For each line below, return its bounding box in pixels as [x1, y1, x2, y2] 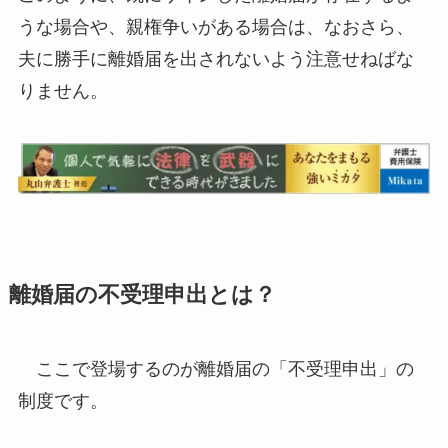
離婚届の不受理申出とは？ [8, 283, 276, 308]
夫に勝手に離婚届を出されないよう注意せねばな [17, 49, 414, 70]
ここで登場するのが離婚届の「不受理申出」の [17, 359, 414, 380]
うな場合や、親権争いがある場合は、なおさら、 [17, 17, 414, 38]
